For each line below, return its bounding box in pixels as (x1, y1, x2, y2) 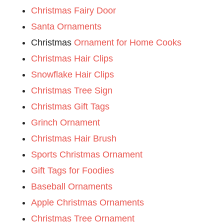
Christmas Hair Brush (31, 133, 117, 144)
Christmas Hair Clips (31, 53, 113, 64)
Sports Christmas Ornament (31, 149, 143, 160)
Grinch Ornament (31, 117, 100, 128)
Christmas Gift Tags (31, 101, 110, 112)
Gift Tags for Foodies (31, 165, 114, 176)
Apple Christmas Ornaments (31, 197, 144, 208)
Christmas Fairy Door (31, 5, 116, 16)
